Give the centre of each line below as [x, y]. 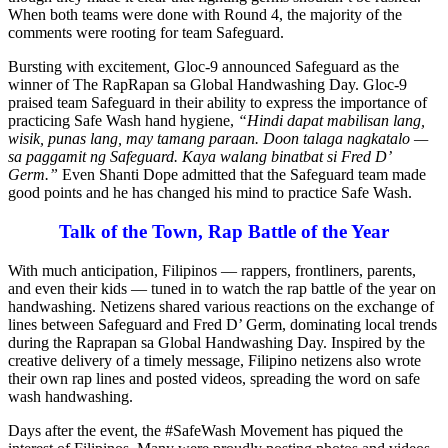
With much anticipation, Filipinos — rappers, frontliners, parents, [212, 270]
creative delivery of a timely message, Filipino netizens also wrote [214, 360]
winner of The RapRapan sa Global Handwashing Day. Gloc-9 [207, 85]
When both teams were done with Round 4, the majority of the [205, 15]
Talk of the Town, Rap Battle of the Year [224, 231]
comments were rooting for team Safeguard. [146, 33]
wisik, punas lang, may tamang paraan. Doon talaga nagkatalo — [218, 139]
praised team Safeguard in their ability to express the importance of [217, 103]
